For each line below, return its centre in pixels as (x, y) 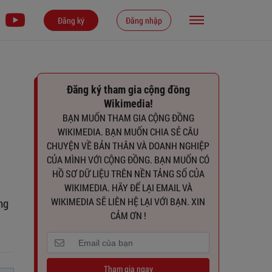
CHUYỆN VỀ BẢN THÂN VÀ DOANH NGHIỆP (128, 145)
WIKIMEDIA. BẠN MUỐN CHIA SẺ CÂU (128, 131)
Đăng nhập (144, 20)
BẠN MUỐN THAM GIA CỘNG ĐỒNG (128, 117)
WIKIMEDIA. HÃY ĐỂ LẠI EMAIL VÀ (128, 187)
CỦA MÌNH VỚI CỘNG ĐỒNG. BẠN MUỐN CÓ (128, 159)
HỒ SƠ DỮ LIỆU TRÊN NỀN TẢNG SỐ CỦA (128, 173)
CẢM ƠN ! (128, 215)
